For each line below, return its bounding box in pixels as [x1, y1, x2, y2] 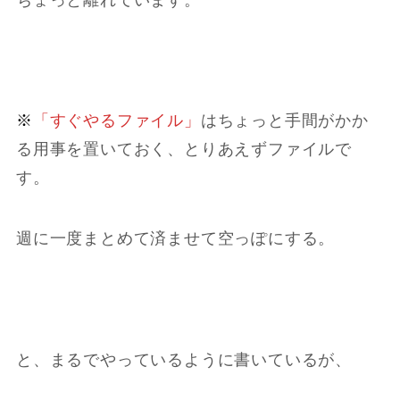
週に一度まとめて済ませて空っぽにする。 [15, 229, 336, 248]
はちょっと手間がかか [200, 112, 369, 130]
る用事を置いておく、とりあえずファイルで [15, 140, 353, 159]
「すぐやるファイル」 [32, 112, 201, 130]
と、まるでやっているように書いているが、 [15, 350, 353, 369]
